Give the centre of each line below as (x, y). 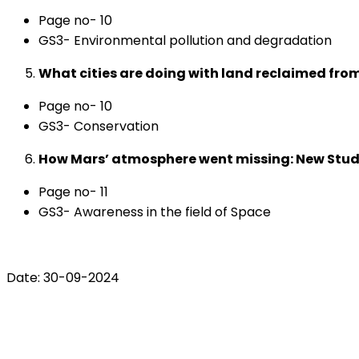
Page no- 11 (73, 192)
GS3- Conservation (99, 126)
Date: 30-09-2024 (63, 278)
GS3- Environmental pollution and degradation (185, 40)
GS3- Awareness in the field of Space (155, 212)
